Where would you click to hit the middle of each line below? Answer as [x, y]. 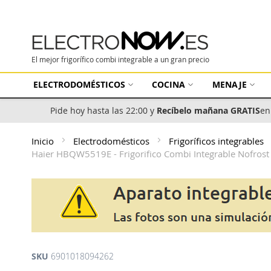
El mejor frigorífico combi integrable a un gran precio [120, 59]
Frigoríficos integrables [217, 141]
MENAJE [229, 84]
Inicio [44, 141]
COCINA [169, 84]
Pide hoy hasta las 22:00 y [103, 110]
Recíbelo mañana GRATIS [208, 110]
